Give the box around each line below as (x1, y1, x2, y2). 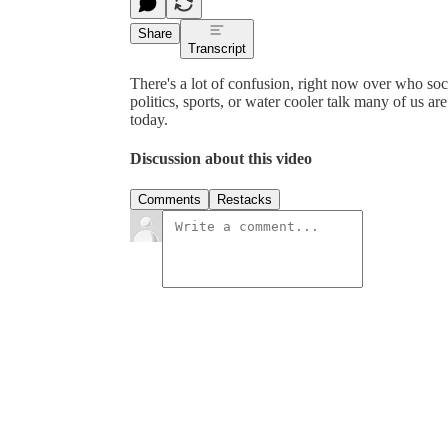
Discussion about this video (130, 150, 312, 168)
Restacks (217, 192, 272, 208)
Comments (138, 192, 201, 208)
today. (130, 110, 168, 128)
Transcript (188, 40, 246, 56)
